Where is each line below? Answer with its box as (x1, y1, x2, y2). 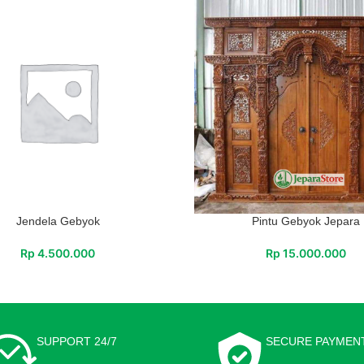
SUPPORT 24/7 (37, 334, 118, 348)
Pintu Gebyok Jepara (252, 214, 361, 227)
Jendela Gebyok (15, 214, 100, 227)
